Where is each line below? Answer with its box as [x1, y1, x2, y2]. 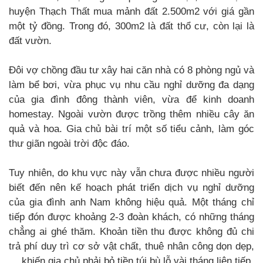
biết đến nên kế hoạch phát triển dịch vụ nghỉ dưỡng [9, 181, 254, 193]
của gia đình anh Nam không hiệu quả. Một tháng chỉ [9, 196, 254, 208]
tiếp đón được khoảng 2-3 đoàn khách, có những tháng [9, 211, 254, 222]
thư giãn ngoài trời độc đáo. [9, 137, 130, 149]
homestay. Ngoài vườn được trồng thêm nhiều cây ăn [9, 108, 254, 120]
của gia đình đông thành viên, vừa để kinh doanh [9, 93, 254, 105]
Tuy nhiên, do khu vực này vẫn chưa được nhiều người [9, 167, 254, 178]
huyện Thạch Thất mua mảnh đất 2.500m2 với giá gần [9, 5, 254, 17]
